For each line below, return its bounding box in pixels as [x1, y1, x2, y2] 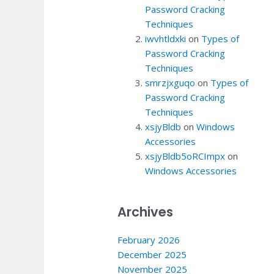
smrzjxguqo [145, 76, 196, 89]
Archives [117, 203, 174, 221]
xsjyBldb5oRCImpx [145, 150, 226, 163]
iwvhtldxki [145, 32, 187, 45]
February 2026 [117, 234, 180, 246]
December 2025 [117, 248, 187, 261]
